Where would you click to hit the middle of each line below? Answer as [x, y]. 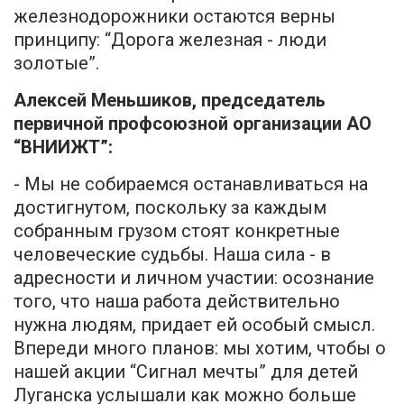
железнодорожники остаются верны [174, 17]
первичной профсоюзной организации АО [193, 124]
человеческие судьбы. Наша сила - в [172, 255]
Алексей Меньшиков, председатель [170, 101]
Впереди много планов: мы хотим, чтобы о [200, 349]
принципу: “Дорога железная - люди [170, 40]
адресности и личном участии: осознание [194, 278]
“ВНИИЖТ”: [63, 147]
